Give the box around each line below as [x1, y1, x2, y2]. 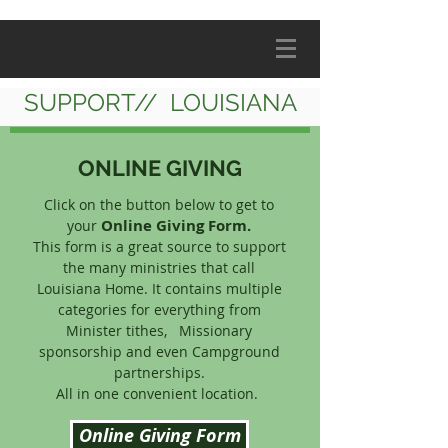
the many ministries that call [63, 258, 255, 277]
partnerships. [113, 363, 205, 382]
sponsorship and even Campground [38, 342, 280, 361]
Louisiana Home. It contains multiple [36, 279, 282, 298]
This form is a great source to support [32, 237, 286, 256]
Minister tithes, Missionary [66, 321, 252, 340]
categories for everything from [57, 300, 261, 319]
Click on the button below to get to [44, 195, 274, 214]
